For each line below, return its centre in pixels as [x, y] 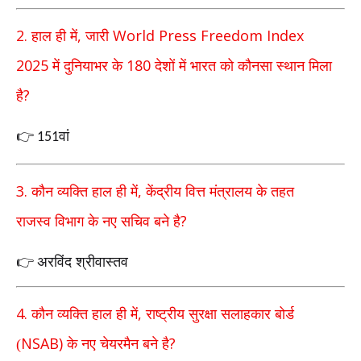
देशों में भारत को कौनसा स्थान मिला [241, 66]
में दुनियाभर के [85, 66]
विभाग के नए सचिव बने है [118, 221]
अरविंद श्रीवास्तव [83, 261]
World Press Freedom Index [208, 35]
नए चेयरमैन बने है [125, 344]
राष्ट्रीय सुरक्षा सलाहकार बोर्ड [220, 315]
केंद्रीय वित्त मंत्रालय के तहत [220, 191]
